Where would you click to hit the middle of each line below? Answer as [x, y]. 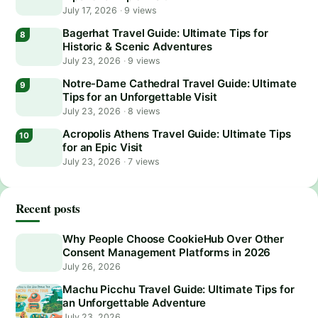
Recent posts [48, 208]
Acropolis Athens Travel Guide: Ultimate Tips [177, 133]
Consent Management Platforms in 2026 [167, 252]
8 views [143, 111]
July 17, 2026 [91, 10]
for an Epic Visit [103, 147]
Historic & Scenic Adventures [138, 46]
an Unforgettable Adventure [135, 302]
